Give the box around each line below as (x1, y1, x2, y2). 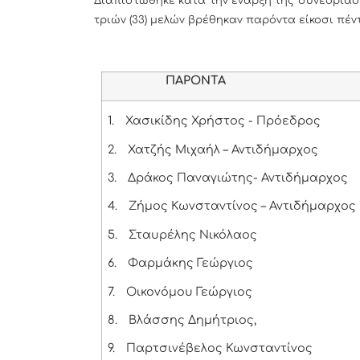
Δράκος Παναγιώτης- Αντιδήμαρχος (127, 170, 348, 184)
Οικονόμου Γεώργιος (125, 284, 252, 298)
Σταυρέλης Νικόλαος (128, 227, 257, 241)
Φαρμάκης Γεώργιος (127, 256, 253, 270)
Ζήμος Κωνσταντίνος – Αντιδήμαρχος (128, 199, 356, 213)
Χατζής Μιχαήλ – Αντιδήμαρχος (127, 142, 318, 156)
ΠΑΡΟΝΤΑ (107, 73, 226, 87)
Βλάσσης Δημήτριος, (128, 313, 256, 326)
